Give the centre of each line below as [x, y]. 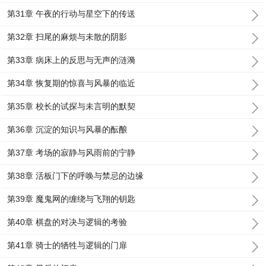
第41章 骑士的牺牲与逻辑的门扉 [67, 245]
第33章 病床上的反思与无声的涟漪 [72, 60]
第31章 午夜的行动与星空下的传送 [72, 14]
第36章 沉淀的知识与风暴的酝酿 [67, 129]
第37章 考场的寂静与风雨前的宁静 [72, 153]
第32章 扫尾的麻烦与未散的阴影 [67, 37]
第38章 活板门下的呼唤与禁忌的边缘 [76, 176]
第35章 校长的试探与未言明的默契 [72, 106]
